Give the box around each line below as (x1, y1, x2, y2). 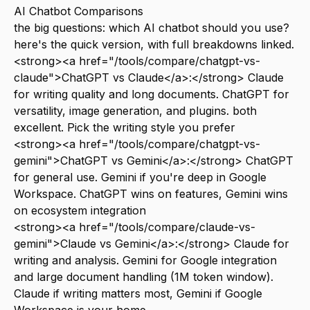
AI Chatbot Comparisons (14, 4, 143, 18)
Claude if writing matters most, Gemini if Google (14, 286, 262, 300)
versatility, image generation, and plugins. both (14, 104, 257, 118)
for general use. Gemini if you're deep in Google (14, 170, 266, 184)
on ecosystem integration (14, 203, 146, 217)
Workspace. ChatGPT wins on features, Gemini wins (14, 187, 288, 201)
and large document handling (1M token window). (14, 270, 273, 284)
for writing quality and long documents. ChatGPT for (14, 87, 289, 101)
